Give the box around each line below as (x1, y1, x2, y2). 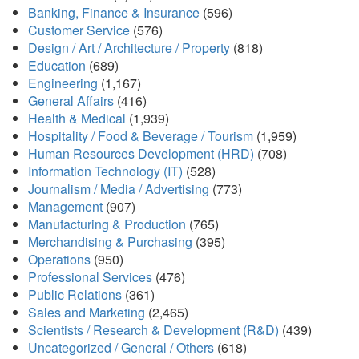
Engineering (28, 74, 98, 93)
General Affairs (28, 91, 114, 111)
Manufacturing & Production (28, 215, 186, 234)
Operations (28, 250, 91, 269)
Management (28, 197, 103, 216)
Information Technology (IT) (28, 162, 183, 181)
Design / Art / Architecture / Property (28, 38, 230, 58)
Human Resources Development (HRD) (28, 144, 254, 163)
